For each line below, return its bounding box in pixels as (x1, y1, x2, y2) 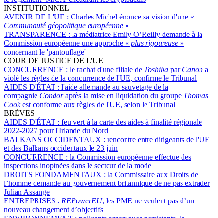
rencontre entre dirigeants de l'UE (107, 135, 210, 144)
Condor (39, 91, 63, 100)
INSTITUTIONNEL (4, 3, 69, 12)
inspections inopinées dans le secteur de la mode (4, 161, 151, 170)
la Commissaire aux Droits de (108, 170, 198, 179)
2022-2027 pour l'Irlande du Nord (4, 126, 108, 135)
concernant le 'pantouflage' (4, 47, 86, 56)
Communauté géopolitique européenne (4, 21, 125, 30)
